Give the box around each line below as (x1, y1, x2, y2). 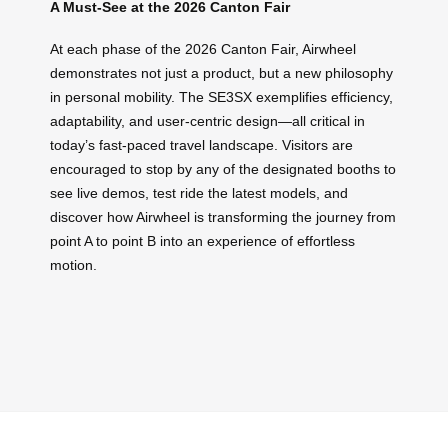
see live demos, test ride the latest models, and (50, 185, 348, 202)
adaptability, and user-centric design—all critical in (50, 113, 365, 130)
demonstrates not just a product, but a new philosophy (50, 65, 393, 82)
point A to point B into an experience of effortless (50, 233, 355, 250)
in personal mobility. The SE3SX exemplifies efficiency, (50, 89, 393, 106)
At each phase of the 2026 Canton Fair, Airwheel (50, 41, 356, 58)
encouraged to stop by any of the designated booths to (50, 161, 396, 178)
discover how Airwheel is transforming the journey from (50, 209, 396, 226)
